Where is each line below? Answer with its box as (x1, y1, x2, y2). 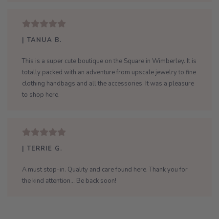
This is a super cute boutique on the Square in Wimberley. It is (22, 57, 197, 66)
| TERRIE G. (22, 144, 62, 153)
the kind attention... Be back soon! (22, 176, 116, 186)
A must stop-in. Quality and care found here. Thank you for (22, 165, 188, 175)
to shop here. (22, 90, 60, 100)
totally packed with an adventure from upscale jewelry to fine (22, 68, 196, 77)
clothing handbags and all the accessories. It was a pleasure (22, 79, 194, 88)
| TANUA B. (22, 36, 62, 45)
